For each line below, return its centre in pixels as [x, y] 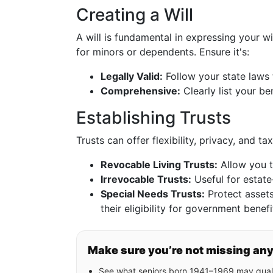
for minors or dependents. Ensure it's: [163, 52]
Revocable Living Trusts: [159, 165]
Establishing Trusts [154, 118]
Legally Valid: [132, 76]
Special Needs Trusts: [153, 194]
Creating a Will [135, 15]
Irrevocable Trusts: [146, 179]
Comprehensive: [140, 91]
